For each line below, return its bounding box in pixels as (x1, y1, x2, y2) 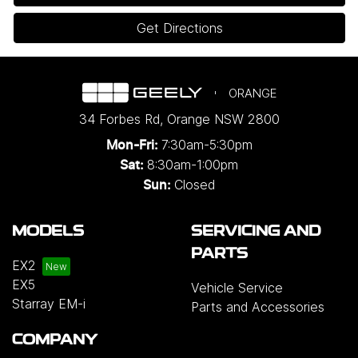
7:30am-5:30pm (161, 137, 253, 153)
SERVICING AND (191, 225, 320, 240)
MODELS (12, 225, 84, 240)
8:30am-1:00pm (147, 157, 238, 173)
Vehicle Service (191, 280, 283, 296)
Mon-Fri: (105, 139, 161, 153)
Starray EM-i (12, 296, 86, 312)
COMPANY (12, 334, 97, 348)
